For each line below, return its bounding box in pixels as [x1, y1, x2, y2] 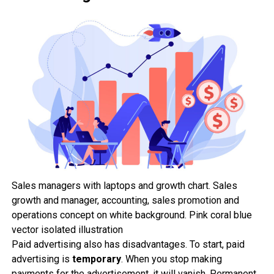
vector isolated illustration [11, 223, 123, 235]
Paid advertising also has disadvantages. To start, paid [11, 238, 245, 250]
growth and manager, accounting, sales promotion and [11, 194, 239, 206]
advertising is [11, 253, 72, 265]
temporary [72, 253, 121, 265]
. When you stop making [120, 253, 222, 265]
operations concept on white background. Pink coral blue [11, 209, 252, 221]
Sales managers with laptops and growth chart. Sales [11, 179, 237, 191]
